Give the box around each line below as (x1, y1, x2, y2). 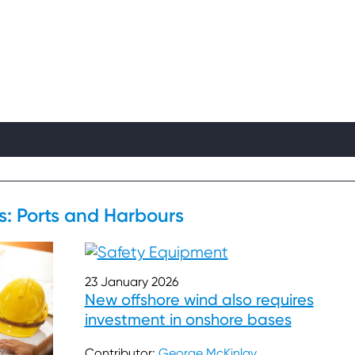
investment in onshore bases (84, 310, 292, 330)
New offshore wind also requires (84, 290, 314, 310)
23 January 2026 (84, 274, 178, 290)
